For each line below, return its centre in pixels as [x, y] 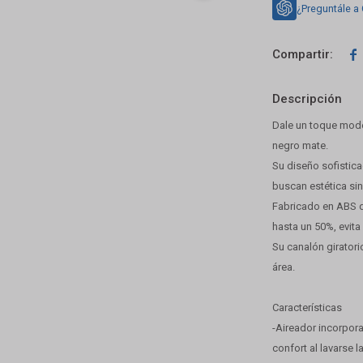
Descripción [307, 99]
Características [307, 308]
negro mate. [301, 146]
